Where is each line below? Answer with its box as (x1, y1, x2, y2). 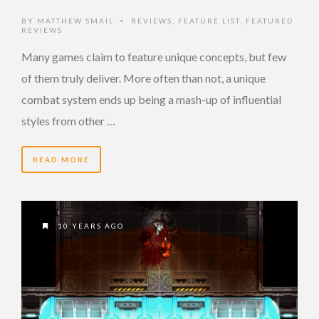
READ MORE (33, 155, 90, 164)
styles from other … (21, 113, 115, 127)
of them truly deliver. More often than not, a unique (21, 70, 266, 85)
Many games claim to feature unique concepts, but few (21, 49, 286, 63)
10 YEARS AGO (55, 221, 124, 230)
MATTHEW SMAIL (37, 16, 114, 25)
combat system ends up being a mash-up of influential (21, 92, 281, 106)
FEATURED (246, 16, 293, 25)
